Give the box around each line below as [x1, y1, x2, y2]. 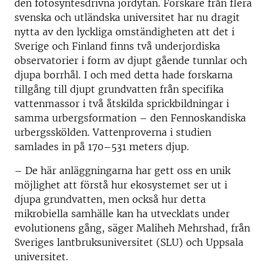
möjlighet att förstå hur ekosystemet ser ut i [14, 178, 227, 191]
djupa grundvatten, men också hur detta [14, 193, 206, 205]
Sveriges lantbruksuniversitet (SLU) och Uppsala [14, 236, 243, 248]
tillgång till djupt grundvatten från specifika [14, 83, 224, 95]
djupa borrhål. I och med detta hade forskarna [14, 68, 233, 81]
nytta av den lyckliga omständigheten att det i [14, 25, 234, 38]
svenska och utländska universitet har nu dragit [14, 11, 240, 23]
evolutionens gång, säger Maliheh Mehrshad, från [14, 221, 250, 234]
